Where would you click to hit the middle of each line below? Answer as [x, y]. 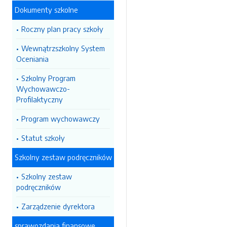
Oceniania [32, 59]
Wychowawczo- [43, 89]
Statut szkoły [43, 138]
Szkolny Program [48, 78]
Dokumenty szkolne [46, 10]
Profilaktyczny [40, 99]
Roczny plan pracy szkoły [62, 29]
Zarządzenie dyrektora [58, 206]
